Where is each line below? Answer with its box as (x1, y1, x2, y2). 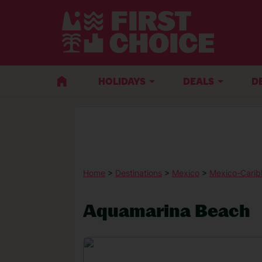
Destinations (115, 168, 162, 178)
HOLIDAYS (98, 77, 146, 87)
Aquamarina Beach (83, 200, 250, 221)
